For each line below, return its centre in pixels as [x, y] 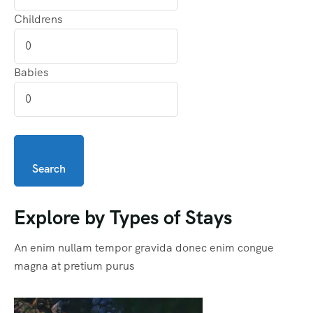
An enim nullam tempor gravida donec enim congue [144, 247]
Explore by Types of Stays [123, 217]
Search [49, 168]
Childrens [38, 19]
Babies [31, 72]
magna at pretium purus [74, 265]
